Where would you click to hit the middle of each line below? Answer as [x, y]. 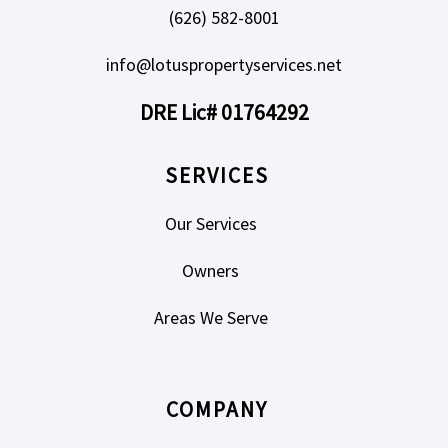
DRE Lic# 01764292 [224, 113]
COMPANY [217, 410]
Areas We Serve [210, 317]
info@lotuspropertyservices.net [224, 65]
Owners [210, 270]
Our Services [210, 223]
